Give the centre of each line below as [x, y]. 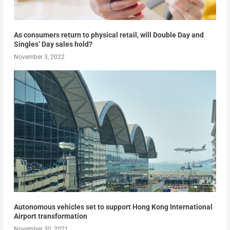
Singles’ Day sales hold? [53, 44]
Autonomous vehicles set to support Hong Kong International [113, 207]
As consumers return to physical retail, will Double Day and [109, 35]
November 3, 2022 [39, 57]
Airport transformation [50, 216]
